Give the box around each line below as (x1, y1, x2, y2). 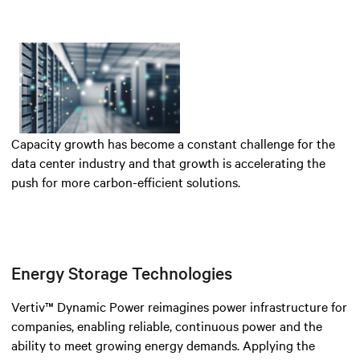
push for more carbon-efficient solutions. (11, 172, 240, 190)
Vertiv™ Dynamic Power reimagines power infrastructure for (11, 297, 347, 315)
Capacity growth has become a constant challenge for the (11, 133, 335, 152)
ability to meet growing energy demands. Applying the (11, 335, 315, 354)
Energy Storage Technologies (11, 260, 232, 284)
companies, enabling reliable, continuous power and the (11, 316, 322, 334)
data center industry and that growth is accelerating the (11, 153, 325, 171)
